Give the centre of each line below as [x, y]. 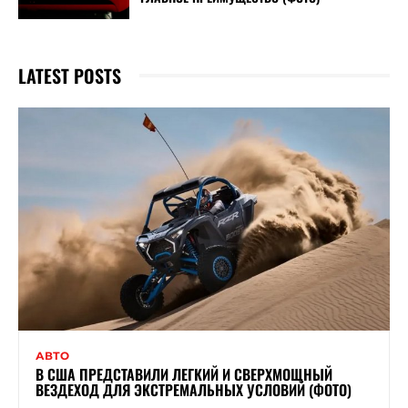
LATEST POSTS [70, 75]
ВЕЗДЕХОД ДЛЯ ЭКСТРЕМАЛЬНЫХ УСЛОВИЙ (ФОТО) [194, 389]
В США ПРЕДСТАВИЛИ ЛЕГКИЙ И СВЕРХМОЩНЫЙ [184, 374]
